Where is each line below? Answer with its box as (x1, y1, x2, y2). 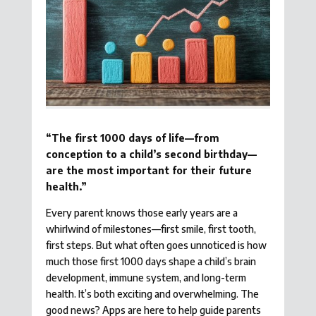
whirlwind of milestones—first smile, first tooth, (45, 223, 256, 236)
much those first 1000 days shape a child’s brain (45, 255, 256, 268)
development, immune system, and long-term (45, 272, 246, 284)
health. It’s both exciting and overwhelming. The (45, 288, 259, 300)
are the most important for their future (45, 164, 252, 177)
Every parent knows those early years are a (45, 207, 238, 219)
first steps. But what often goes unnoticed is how (45, 239, 267, 252)
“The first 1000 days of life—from (45, 132, 219, 145)
